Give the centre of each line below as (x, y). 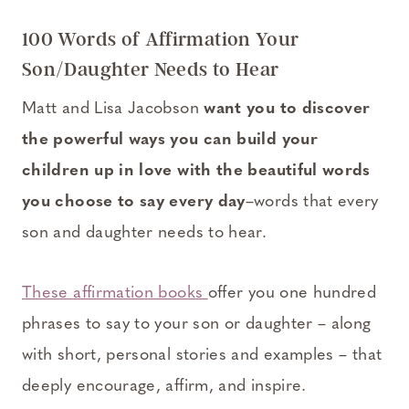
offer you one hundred (292, 294)
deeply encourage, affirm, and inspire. (164, 387)
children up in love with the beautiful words (196, 172)
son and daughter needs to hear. (145, 234)
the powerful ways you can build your (170, 141)
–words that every (312, 203)
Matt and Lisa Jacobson (113, 110)
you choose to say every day (134, 203)
